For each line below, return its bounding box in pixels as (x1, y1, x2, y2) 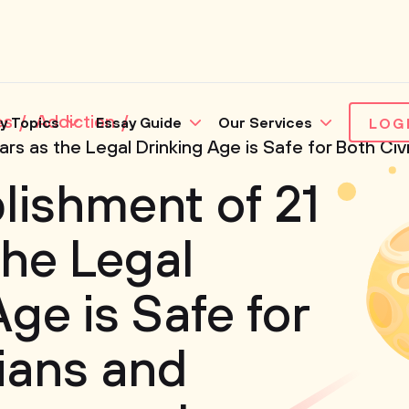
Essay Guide (96, 114, 182, 132)
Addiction (36, 111, 115, 134)
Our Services (218, 114, 312, 132)
